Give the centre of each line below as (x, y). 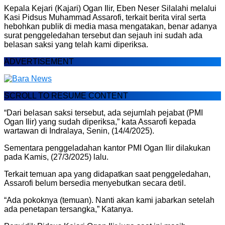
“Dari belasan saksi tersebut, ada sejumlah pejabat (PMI (103, 113)
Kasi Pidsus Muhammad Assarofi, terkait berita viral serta (105, 17)
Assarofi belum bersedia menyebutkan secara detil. (95, 183)
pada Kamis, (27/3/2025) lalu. (56, 157)
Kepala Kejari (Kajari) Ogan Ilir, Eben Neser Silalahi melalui (110, 8)
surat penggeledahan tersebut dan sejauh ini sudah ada (103, 35)
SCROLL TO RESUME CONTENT (66, 95)
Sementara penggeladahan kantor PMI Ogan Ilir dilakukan (107, 148)
